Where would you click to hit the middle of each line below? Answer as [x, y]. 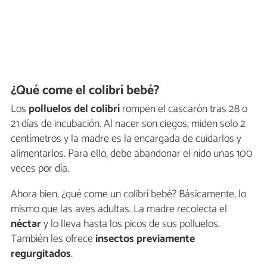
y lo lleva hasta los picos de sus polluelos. [131, 224]
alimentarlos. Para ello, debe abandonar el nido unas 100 [132, 153]
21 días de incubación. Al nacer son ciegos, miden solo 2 [128, 124]
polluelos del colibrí [74, 109]
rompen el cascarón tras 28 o [184, 109]
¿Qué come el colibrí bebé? [85, 91]
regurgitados [41, 254]
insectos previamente [144, 239]
